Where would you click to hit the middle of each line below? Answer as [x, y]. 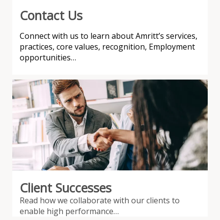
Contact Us [51, 15]
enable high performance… [69, 211]
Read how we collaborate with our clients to [100, 201]
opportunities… [48, 58]
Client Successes [66, 188]
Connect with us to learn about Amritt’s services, [109, 36]
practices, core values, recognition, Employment [107, 47]
